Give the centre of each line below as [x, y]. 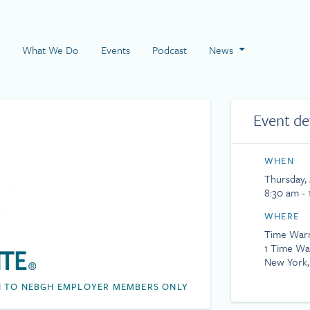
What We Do [50, 50]
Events [115, 50]
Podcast [169, 50]
